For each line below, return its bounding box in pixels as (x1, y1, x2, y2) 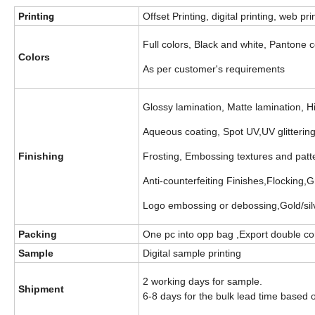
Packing (18, 229, 57, 240)
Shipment (18, 283, 64, 295)
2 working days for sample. (143, 276, 262, 288)
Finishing (18, 150, 64, 162)
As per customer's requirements (143, 63, 285, 75)
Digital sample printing (143, 247, 241, 259)
